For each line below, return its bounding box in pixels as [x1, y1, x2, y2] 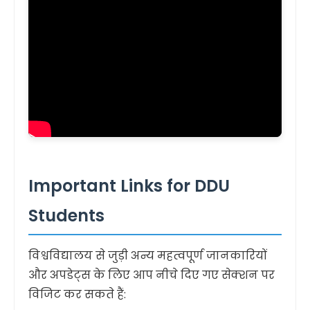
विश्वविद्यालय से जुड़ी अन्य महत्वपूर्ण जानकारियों [28, 248, 267, 264]
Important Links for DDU [28, 174, 230, 197]
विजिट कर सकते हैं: [28, 286, 126, 302]
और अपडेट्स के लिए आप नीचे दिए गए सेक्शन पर [28, 267, 275, 283]
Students [28, 204, 104, 227]
